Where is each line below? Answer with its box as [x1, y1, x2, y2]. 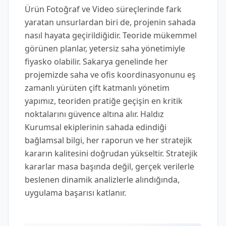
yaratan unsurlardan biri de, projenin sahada [25, 17, 196, 28]
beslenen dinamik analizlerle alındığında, [25, 174, 180, 185]
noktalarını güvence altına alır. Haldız [25, 108, 164, 120]
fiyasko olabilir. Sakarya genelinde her [25, 56, 168, 67]
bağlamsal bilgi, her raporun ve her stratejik [25, 135, 192, 146]
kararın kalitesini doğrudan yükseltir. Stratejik [25, 148, 198, 159]
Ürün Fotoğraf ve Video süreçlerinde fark [25, 4, 182, 15]
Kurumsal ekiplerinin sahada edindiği [25, 122, 166, 133]
